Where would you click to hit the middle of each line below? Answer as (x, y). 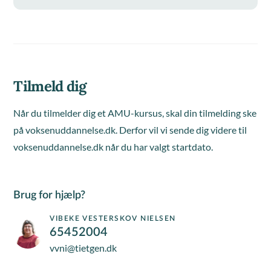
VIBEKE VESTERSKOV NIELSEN (113, 218)
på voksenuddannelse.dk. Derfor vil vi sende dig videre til (130, 130)
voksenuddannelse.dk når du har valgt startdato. (113, 147)
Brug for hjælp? (50, 195)
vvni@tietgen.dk (83, 248)
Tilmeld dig (50, 86)
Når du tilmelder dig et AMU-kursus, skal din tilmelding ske (135, 113)
